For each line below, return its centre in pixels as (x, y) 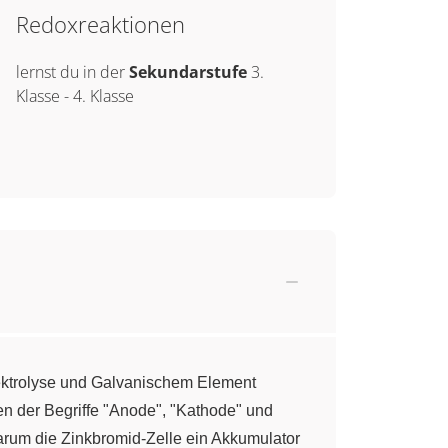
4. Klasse (103, 96)
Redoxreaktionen (100, 24)
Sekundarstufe (189, 72)
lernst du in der (72, 72)
